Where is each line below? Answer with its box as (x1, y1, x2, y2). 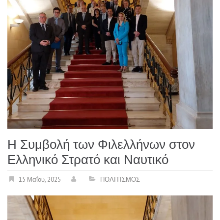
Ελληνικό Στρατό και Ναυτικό (7, 152, 168, 167)
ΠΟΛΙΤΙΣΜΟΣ (100, 175, 140, 184)
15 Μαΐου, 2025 (19, 175, 61, 184)
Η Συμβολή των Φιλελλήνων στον (7, 137, 195, 152)
